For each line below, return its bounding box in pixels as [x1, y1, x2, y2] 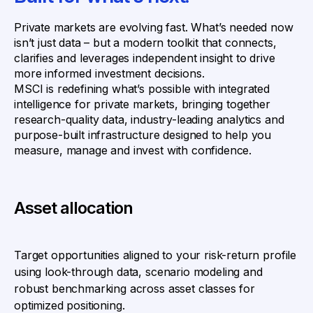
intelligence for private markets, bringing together [14, 97, 270, 111]
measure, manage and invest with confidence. [14, 143, 252, 157]
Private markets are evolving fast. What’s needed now [14, 20, 293, 34]
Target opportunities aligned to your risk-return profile [14, 248, 297, 262]
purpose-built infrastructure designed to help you [14, 128, 272, 142]
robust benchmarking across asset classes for [14, 282, 255, 296]
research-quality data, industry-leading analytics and [14, 112, 284, 126]
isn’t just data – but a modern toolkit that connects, [14, 36, 277, 50]
